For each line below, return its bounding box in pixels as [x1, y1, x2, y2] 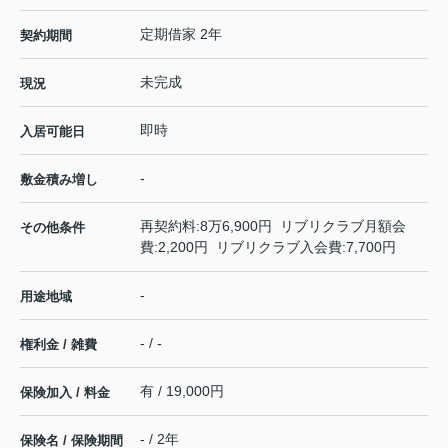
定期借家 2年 [140, 26, 222, 43]
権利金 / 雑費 [20, 337, 97, 353]
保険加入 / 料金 [20, 385, 110, 401]
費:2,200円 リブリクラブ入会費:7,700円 [140, 239, 396, 256]
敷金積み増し [20, 172, 98, 188]
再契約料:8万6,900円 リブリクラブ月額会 [140, 218, 406, 235]
